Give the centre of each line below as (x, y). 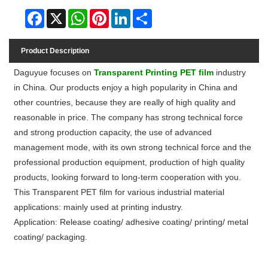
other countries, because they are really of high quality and (125, 103)
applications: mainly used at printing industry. (100, 207)
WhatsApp (104, 13)
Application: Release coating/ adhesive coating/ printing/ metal (131, 222)
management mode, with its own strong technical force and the (133, 147)
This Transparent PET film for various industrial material (119, 192)
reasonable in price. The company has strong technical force (129, 118)
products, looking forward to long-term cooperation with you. (128, 177)
